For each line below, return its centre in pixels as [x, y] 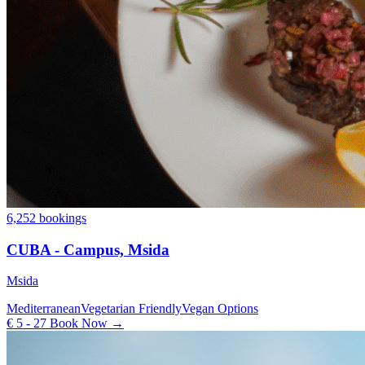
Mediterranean [44, 309]
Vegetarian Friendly [131, 309]
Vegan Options [220, 309]
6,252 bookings [46, 218]
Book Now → [85, 323]
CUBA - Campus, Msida [88, 249]
